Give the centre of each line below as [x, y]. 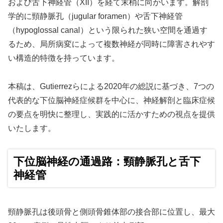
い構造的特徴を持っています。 [64, 58]
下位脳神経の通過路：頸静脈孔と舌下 [107, 162]
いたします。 [32, 128]
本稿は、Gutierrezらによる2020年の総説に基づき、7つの [111, 86]
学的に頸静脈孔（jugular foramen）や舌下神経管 [95, 16]
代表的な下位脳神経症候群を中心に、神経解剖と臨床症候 [111, 100]
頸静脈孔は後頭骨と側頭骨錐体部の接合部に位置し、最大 [111, 212]
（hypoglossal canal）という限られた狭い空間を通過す [108, 30]
